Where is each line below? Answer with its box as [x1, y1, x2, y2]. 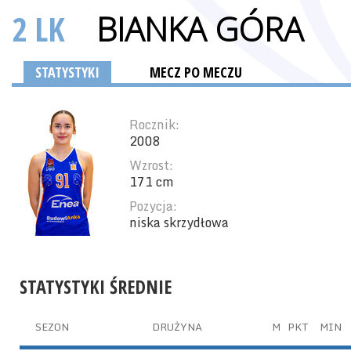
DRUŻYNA [151, 318, 202, 335]
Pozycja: [129, 196, 177, 216]
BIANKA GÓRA [96, 6, 303, 51]
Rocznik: [129, 114, 179, 135]
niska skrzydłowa [129, 212, 229, 233]
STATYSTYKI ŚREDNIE [20, 273, 172, 299]
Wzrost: [129, 155, 173, 175]
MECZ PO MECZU [150, 63, 242, 81]
